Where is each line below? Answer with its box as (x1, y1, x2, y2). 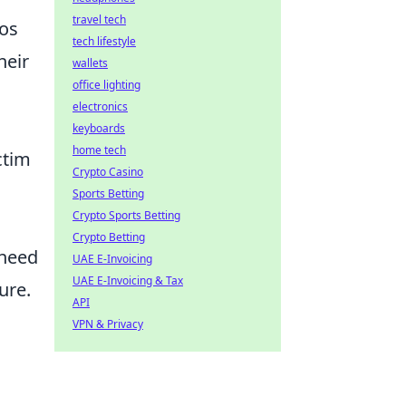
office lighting (72, 77, 140, 92)
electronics (72, 99, 128, 114)
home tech (72, 142, 126, 158)
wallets (72, 55, 108, 71)
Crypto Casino (72, 164, 143, 179)
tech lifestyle (72, 34, 136, 49)
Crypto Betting (72, 229, 145, 245)
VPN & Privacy (72, 316, 143, 332)
